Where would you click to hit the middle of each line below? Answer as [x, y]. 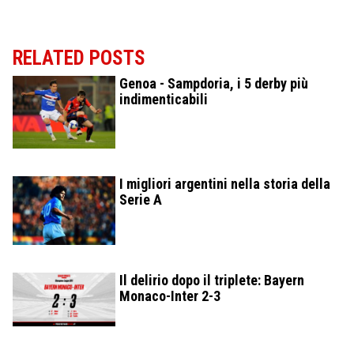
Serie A [141, 199]
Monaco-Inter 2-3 [170, 296]
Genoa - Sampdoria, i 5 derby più [214, 83]
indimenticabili [164, 99]
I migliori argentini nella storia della [225, 183]
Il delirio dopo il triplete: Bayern [212, 280]
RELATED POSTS [79, 58]
